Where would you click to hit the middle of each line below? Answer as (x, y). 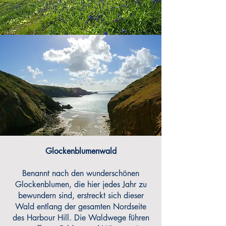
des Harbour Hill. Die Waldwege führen (81, 218)
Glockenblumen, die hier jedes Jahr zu (81, 184)
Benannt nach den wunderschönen (81, 173)
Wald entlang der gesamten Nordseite (81, 207)
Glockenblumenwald (81, 151)
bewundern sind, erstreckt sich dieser (81, 195)
